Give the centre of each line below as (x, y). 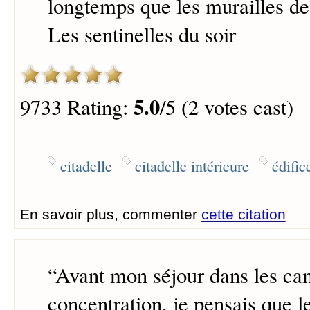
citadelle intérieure (192, 165)
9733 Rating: (76, 107)
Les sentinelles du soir (142, 35)
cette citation (243, 214)
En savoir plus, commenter (110, 214)
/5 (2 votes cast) (226, 107)
